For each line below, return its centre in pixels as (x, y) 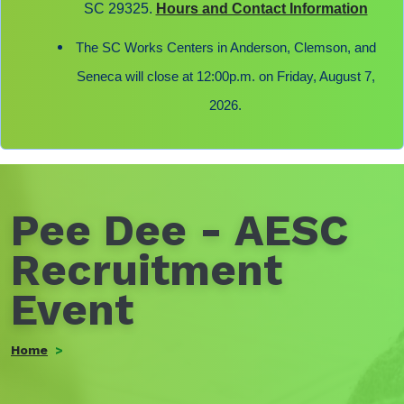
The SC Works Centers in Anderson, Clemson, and (225, 48)
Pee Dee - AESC (179, 230)
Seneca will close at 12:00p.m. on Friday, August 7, (225, 77)
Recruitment (147, 270)
